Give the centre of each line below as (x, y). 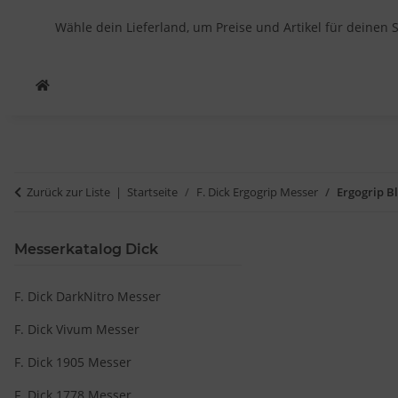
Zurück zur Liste (68, 192)
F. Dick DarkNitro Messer (88, 296)
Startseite (152, 192)
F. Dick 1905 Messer (73, 362)
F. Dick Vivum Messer (77, 329)
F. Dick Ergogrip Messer (257, 192)
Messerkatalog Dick (86, 249)
